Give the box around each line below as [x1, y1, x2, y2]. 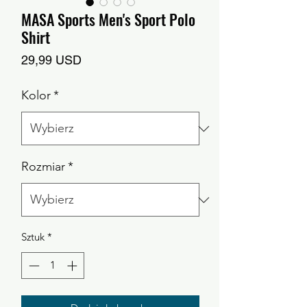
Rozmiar [21, 159, 65, 174]
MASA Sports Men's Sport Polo [21, 8, 195, 30]
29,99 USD [21, 53, 82, 67]
